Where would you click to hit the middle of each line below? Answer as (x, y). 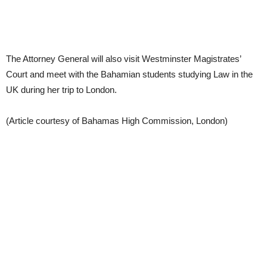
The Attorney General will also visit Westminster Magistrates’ (123, 59)
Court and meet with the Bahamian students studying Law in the (129, 74)
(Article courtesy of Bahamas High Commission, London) (117, 121)
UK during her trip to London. (61, 90)
